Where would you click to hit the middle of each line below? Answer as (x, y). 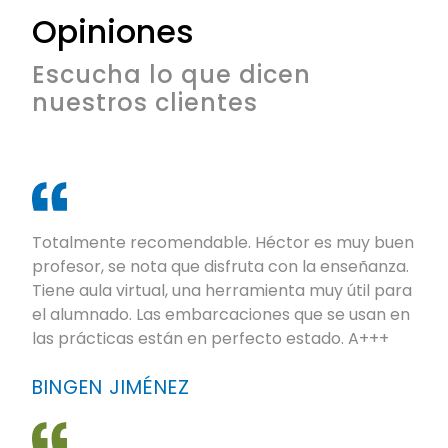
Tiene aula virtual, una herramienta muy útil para (222, 291)
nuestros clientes (145, 103)
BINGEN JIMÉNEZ (111, 388)
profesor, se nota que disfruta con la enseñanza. (220, 267)
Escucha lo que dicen (171, 75)
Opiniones (113, 32)
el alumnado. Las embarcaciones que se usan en (221, 315)
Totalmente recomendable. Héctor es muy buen (223, 243)
